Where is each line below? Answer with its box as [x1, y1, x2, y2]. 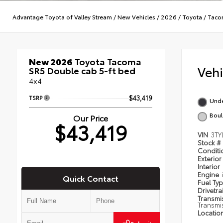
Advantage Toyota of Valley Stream [12, 12, 112, 21]
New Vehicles [117, 12, 155, 21]
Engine [198, 170, 221, 179]
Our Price [73, 112, 108, 124]
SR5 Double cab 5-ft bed [29, 64, 135, 77]
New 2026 [29, 55, 73, 68]
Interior [198, 162, 222, 171]
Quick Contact [63, 172, 118, 184]
